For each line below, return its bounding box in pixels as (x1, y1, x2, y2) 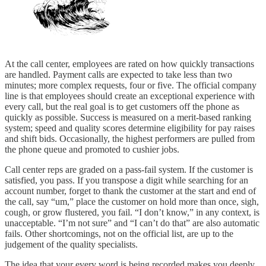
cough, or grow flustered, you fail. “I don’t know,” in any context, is (5, 207, 259, 218)
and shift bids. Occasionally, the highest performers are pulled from (5, 134, 255, 144)
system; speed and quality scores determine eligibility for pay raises (5, 123, 255, 134)
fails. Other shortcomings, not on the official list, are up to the (5, 229, 233, 239)
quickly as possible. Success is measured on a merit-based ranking (5, 112, 251, 123)
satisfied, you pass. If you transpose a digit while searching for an (5, 175, 248, 186)
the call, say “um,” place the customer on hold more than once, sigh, (5, 197, 259, 207)
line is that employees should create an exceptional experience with (5, 91, 255, 102)
